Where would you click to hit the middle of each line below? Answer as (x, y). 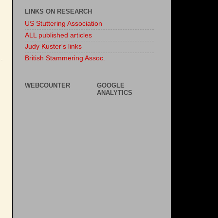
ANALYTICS (115, 93)
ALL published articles (58, 35)
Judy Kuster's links (53, 47)
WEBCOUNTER (47, 85)
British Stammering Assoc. (65, 58)
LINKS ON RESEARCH (58, 11)
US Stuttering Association (64, 23)
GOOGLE (111, 85)
